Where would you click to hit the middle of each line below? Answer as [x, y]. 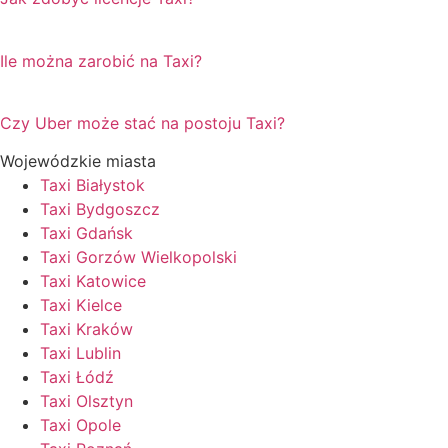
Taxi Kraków [86, 329]
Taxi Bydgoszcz [100, 209]
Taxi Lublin [80, 353]
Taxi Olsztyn [86, 401]
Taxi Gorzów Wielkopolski [138, 257]
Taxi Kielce [81, 305]
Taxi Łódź [77, 377]
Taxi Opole [80, 425]
